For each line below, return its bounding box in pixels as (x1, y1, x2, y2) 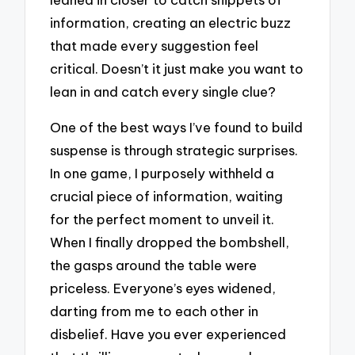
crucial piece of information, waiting (50, 187, 284, 204)
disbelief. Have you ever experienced (50, 325, 287, 342)
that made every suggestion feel (50, 37, 259, 55)
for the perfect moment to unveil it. (50, 210, 275, 227)
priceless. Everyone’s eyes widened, (50, 279, 277, 296)
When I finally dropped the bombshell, (50, 233, 290, 250)
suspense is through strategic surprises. (50, 141, 299, 158)
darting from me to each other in (50, 302, 259, 319)
